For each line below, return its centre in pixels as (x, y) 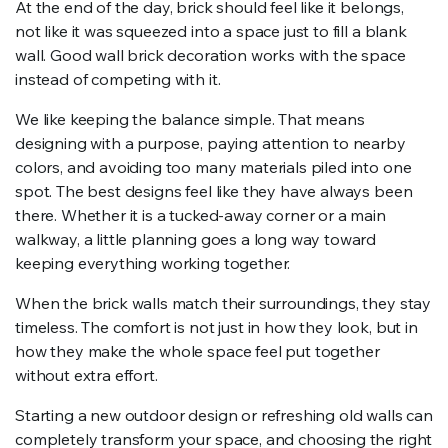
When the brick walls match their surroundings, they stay (223, 303)
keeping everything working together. (153, 263)
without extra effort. (86, 375)
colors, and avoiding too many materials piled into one (213, 167)
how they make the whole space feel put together (197, 351)
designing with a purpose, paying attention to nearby (210, 143)
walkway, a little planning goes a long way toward (196, 239)
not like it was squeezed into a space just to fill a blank (211, 31)
